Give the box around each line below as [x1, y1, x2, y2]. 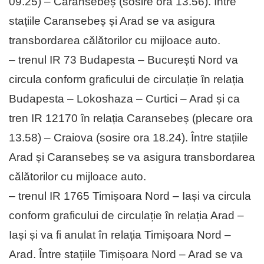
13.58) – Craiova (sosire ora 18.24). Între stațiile [9, 131, 248, 144]
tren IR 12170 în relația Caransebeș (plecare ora [9, 112, 253, 125]
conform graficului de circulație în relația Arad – [9, 209, 244, 222]
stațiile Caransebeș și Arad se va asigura [9, 15, 215, 28]
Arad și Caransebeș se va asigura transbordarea [9, 151, 255, 164]
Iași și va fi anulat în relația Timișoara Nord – [9, 229, 231, 242]
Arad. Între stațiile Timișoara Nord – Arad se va [9, 248, 243, 261]
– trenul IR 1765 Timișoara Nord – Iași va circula [9, 190, 251, 203]
